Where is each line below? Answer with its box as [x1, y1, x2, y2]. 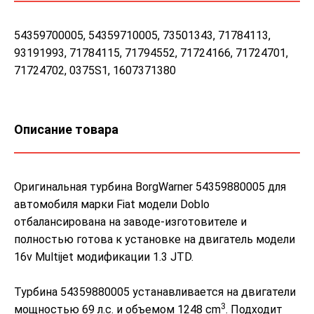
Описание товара [14, 121, 118, 137]
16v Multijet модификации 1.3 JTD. [14, 250, 193, 264]
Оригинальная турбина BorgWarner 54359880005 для [14, 179, 286, 193]
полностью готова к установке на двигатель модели [14, 232, 295, 246]
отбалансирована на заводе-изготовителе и [14, 214, 247, 228]
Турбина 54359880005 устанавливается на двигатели [14, 285, 296, 299]
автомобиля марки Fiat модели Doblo [14, 197, 210, 211]
